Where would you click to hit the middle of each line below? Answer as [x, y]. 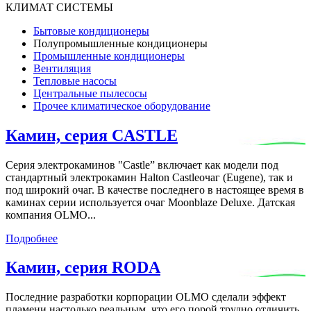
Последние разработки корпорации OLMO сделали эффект [146, 297]
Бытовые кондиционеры [91, 31]
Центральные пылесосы [90, 93]
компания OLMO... [51, 215]
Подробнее [32, 238]
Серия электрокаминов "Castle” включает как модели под [142, 165]
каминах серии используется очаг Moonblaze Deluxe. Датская [150, 202]
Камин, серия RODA [83, 268]
